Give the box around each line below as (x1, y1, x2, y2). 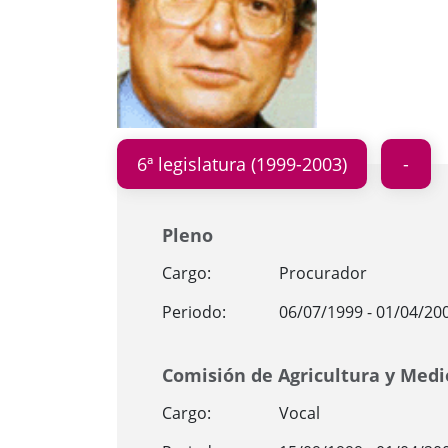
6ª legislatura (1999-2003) (137, 152, 347, 176)
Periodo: (162, 301, 226, 323)
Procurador (279, 262, 367, 284)
